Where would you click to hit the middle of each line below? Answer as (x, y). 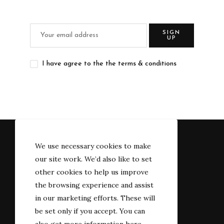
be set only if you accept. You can (90, 211)
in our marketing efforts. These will (95, 198)
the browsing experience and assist (94, 185)
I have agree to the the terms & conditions (109, 63)
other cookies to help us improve (92, 172)
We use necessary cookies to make (93, 146)
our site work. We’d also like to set (93, 159)
